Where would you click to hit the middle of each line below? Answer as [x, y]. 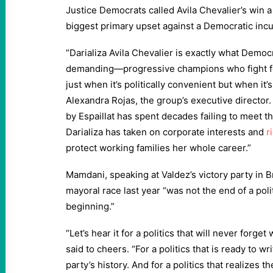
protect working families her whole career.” [158, 148]
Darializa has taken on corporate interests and [166, 132]
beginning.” [90, 206]
